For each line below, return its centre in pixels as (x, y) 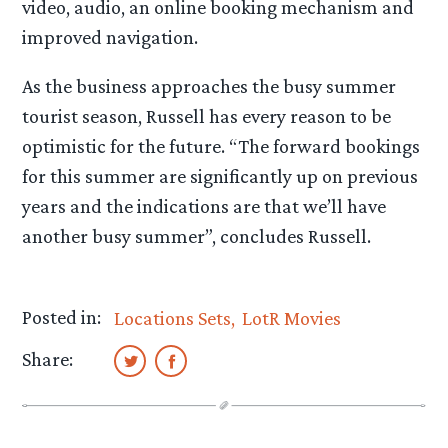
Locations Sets (173, 317)
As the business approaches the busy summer (209, 86)
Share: (48, 359)
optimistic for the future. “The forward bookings (221, 146)
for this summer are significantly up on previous (220, 176)
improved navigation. (110, 37)
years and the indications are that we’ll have (204, 206)
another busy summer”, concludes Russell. (197, 236)
